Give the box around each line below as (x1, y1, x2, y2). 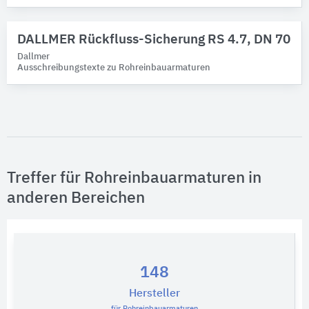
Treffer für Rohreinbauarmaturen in (7, 170, 261, 186)
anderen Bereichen (7, 190, 145, 206)
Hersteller (128, 288, 180, 299)
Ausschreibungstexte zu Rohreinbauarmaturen (17, 63, 210, 72)
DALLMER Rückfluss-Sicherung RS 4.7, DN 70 (17, 33, 290, 46)
